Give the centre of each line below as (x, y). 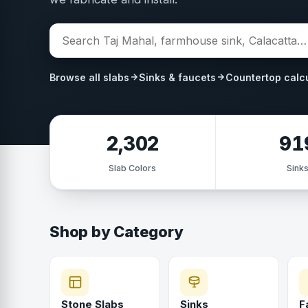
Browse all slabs (89, 77)
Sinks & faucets (177, 77)
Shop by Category (117, 231)
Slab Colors (133, 168)
